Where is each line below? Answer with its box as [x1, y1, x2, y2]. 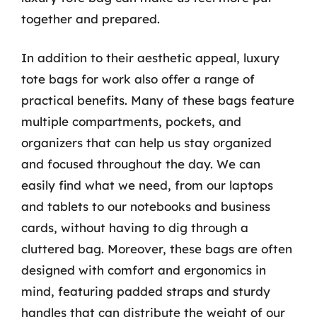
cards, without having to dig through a [21, 220, 248, 235]
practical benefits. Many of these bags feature [21, 93, 294, 108]
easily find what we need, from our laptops [21, 178, 273, 192]
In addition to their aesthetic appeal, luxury [21, 50, 279, 65]
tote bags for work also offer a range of [21, 71, 255, 86]
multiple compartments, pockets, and [21, 114, 241, 129]
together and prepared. [21, 11, 160, 26]
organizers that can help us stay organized [21, 135, 272, 150]
